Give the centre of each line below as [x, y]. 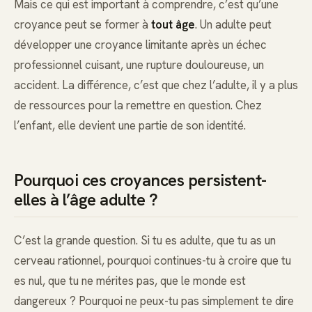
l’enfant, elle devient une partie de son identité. [130, 126]
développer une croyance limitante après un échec [140, 45]
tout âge [173, 25]
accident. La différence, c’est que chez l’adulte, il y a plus [156, 85]
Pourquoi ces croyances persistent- [140, 180]
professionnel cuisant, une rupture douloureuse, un [139, 65]
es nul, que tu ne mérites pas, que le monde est [130, 281]
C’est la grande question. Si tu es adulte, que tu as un [145, 241]
